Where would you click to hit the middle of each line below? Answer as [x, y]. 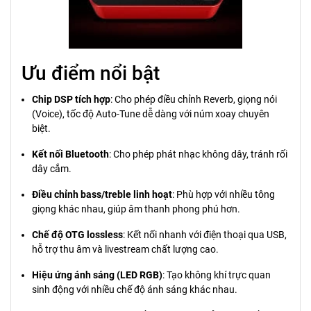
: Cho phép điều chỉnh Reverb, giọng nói [194, 99]
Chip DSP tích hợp [71, 99]
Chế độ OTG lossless [77, 235]
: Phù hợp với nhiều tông [224, 194]
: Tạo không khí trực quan [217, 275]
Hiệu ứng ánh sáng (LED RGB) [97, 275]
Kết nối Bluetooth [70, 154]
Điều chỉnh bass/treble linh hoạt [102, 194]
